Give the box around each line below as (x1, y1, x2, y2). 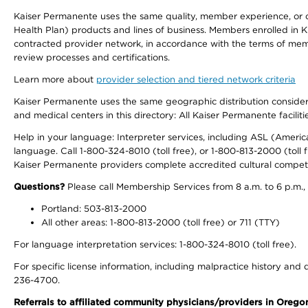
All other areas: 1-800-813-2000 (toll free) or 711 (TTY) (41, 217, 280, 228)
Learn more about (14, 74, 96, 85)
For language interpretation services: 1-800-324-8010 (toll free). (14, 239, 296, 250)
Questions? (14, 181, 65, 192)
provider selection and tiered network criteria (96, 74, 296, 85)
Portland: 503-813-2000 (41, 203, 146, 214)
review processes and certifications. (14, 52, 170, 63)
